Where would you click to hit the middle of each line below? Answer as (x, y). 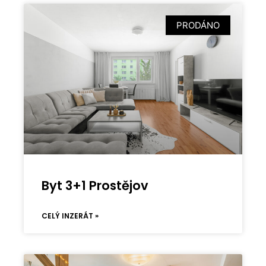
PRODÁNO (198, 26)
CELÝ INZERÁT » (70, 216)
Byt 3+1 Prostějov (95, 186)
